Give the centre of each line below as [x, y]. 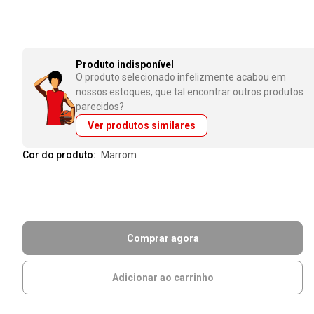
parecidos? [100, 107]
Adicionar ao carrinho [163, 278]
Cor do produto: [60, 155]
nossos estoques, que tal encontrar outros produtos [190, 92]
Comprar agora [163, 238]
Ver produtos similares [142, 125]
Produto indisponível [125, 64]
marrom [123, 155]
